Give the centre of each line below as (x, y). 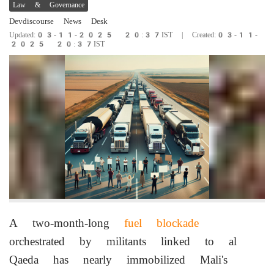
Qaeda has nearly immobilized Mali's (118, 260)
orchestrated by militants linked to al (123, 242)
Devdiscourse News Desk (58, 21)
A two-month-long (67, 223)
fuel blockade (161, 223)
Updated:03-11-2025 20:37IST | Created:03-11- (133, 35)
